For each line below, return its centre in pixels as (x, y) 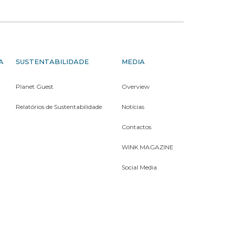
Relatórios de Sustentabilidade (59, 107)
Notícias (133, 107)
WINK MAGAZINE (148, 147)
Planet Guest (34, 87)
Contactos (137, 127)
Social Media (139, 167)
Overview (136, 87)
